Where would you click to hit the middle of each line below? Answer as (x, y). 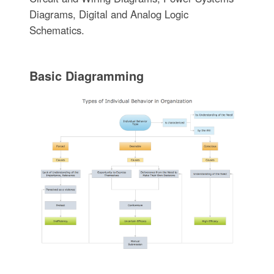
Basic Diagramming (86, 76)
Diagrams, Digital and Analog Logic (109, 14)
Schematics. (57, 30)
